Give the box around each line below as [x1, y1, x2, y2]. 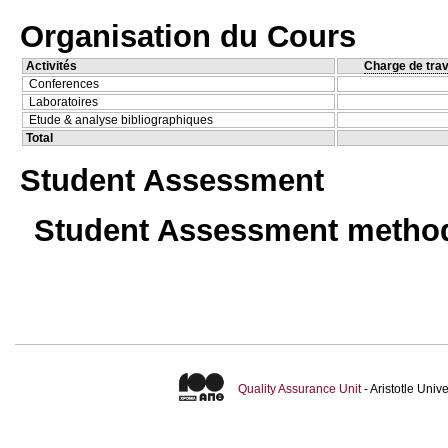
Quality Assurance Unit [237, 382, 361, 397]
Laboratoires [29, 94, 98, 109]
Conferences [29, 76, 99, 91]
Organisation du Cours [20, 17, 356, 54]
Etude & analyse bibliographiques [29, 112, 213, 127]
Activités [26, 58, 77, 73]
